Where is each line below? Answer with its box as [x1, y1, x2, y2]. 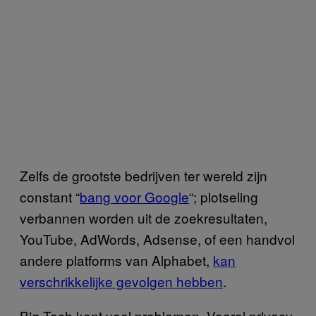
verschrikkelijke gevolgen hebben [20, 271, 223, 291]
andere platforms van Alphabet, [20, 250, 213, 269]
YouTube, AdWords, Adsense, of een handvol [20, 229, 295, 248]
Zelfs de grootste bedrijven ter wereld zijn [20, 165, 267, 185]
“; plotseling [189, 186, 258, 206]
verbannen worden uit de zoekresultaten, [20, 207, 267, 227]
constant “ [20, 186, 80, 206]
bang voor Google [80, 186, 189, 206]
